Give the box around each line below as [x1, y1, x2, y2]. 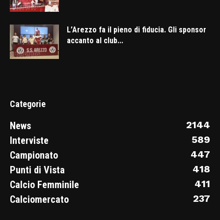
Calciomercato [10, 193, 69, 206]
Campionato [10, 149, 58, 162]
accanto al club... [67, 36, 123, 46]
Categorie [10, 99, 46, 110]
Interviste [10, 135, 49, 147]
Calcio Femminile [10, 179, 79, 191]
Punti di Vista [10, 164, 65, 176]
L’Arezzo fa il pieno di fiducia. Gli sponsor [67, 25, 206, 35]
